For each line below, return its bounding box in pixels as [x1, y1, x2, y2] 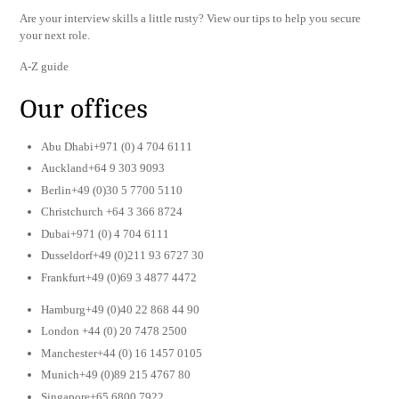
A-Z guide [20, 59, 69, 73]
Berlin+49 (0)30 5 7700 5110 [41, 183, 183, 197]
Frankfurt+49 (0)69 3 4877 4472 [41, 270, 198, 284]
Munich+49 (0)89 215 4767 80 [41, 368, 191, 382]
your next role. [20, 28, 91, 43]
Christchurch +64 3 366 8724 [41, 205, 183, 219]
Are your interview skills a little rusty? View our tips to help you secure [20, 12, 362, 26]
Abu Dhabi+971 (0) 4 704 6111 [41, 139, 193, 153]
